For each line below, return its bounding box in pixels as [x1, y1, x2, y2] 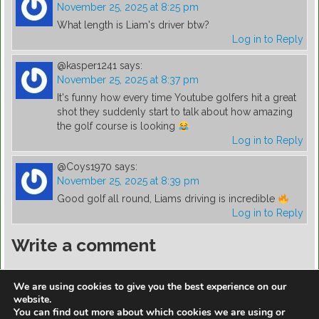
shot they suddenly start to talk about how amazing [57, 106, 293, 118]
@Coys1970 [57, 161, 112, 173]
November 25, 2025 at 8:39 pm [57, 175, 199, 187]
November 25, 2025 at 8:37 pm [57, 74, 199, 86]
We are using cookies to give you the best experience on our [14, 280, 286, 294]
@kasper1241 [57, 60, 117, 72]
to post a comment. [117, 268, 211, 281]
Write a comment [11, 235, 156, 256]
